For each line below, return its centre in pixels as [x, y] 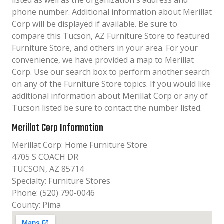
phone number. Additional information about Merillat [112, 12]
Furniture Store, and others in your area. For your [105, 48]
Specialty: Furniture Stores [61, 181]
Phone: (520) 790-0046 [53, 193]
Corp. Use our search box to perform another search [111, 72]
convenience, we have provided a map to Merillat [103, 60]
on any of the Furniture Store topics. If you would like [111, 84]
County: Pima [36, 205]
